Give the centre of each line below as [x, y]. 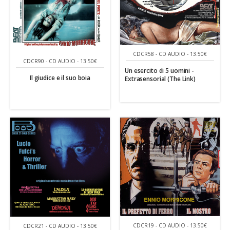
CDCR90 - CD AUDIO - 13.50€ [60, 61]
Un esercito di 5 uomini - [159, 71]
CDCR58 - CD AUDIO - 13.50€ [170, 54]
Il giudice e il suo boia [60, 78]
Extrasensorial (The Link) [160, 79]
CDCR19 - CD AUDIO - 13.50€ [170, 225]
